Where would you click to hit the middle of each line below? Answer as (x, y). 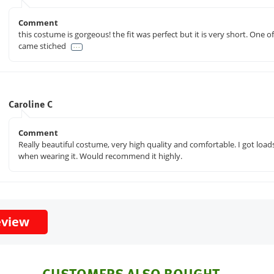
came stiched (43, 46)
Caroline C (30, 104)
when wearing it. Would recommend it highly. (100, 156)
